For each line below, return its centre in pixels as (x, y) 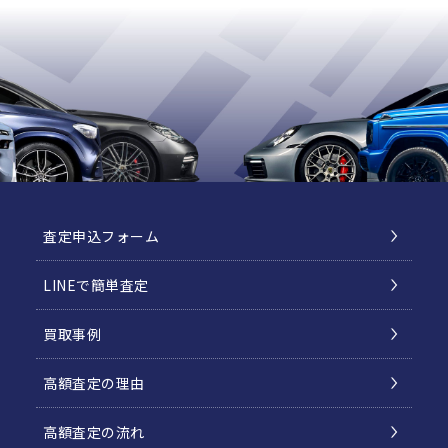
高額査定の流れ (94, 432)
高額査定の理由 (94, 383)
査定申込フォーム (101, 236)
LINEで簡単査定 (96, 285)
